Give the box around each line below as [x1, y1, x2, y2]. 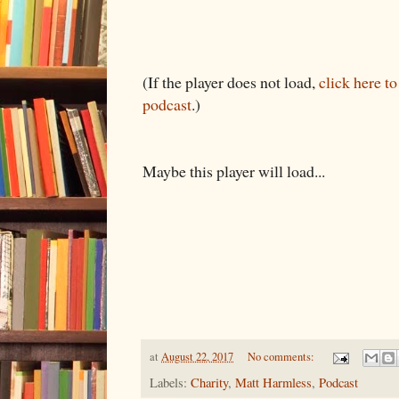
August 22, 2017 [161, 348, 233, 364]
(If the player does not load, [142, 70, 319, 93]
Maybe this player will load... [142, 159, 325, 182]
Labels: [150, 374, 191, 392]
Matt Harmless [235, 374, 312, 392]
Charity [191, 374, 228, 392]
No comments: [247, 348, 317, 364]
